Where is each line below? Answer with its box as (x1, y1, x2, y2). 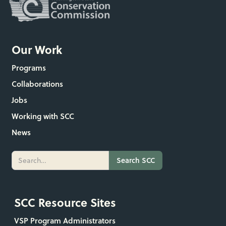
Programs (11, 62, 46, 73)
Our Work (11, 41, 62, 58)
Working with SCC (11, 110, 74, 122)
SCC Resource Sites (14, 194, 116, 210)
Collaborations (11, 78, 63, 89)
